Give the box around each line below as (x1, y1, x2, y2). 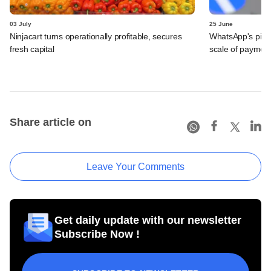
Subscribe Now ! (54, 227, 140, 240)
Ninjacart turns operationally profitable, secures (10, 31, 182, 41)
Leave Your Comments (87, 161, 184, 172)
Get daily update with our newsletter (54, 214, 241, 226)
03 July (10, 20, 31, 27)
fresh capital (10, 44, 54, 54)
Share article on (10, 116, 91, 128)
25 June (209, 20, 233, 27)
